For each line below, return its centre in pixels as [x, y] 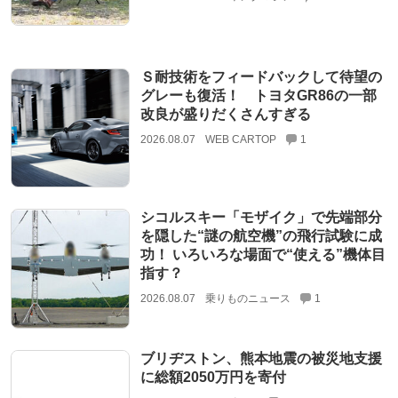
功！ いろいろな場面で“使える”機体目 [263, 255]
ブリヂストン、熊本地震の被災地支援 [261, 358]
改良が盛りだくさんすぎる [225, 114]
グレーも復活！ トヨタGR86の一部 [258, 95]
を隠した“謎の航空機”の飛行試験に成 [261, 236]
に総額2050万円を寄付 [213, 377]
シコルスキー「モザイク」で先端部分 [261, 218]
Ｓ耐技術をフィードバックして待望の [261, 76]
